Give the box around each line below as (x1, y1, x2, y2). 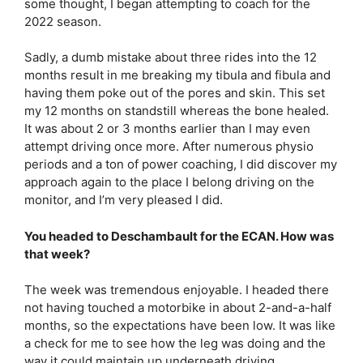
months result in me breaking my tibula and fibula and (24, 67, 331, 83)
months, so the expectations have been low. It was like (24, 318, 335, 333)
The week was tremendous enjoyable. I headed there (24, 282, 329, 297)
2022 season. (24, 13, 101, 29)
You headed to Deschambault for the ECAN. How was (24, 228, 334, 244)
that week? (24, 246, 92, 262)
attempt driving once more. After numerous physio (24, 139, 314, 154)
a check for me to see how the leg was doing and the (24, 335, 326, 351)
